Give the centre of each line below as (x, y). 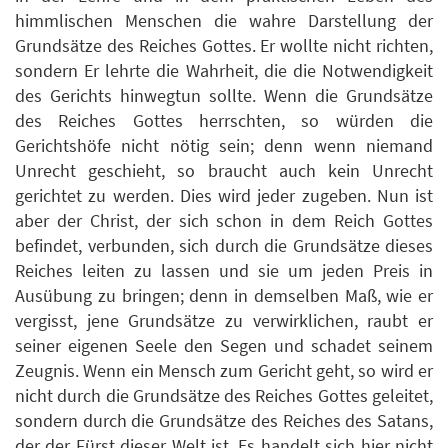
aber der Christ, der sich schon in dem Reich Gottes (224, 220)
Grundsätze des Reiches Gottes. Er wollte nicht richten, (224, 45)
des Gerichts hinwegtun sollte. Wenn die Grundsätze (224, 95)
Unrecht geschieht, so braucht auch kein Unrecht (224, 170)
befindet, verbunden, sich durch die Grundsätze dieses (224, 245)
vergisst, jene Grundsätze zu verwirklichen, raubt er (224, 320)
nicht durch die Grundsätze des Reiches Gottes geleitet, (224, 395)
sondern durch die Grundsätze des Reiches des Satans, (224, 420)
